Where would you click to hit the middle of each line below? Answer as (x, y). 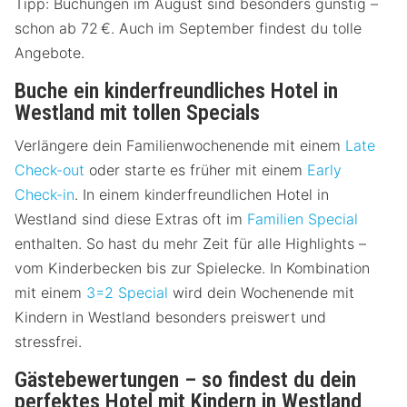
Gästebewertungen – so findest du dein (185, 379)
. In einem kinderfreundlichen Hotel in (202, 194)
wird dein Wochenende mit (261, 292)
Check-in (45, 194)
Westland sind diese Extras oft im (131, 218)
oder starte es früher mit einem (196, 169)
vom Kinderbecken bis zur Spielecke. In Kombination (192, 268)
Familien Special (303, 218)
